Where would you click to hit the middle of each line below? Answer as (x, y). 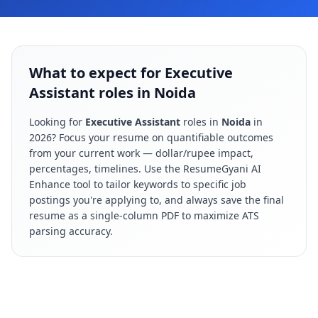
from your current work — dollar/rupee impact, (141, 153)
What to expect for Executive (131, 73)
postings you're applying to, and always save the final (157, 200)
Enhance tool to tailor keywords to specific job (138, 184)
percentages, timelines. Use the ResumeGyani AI (145, 169)
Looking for (57, 122)
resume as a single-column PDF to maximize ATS (144, 215)
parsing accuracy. (71, 231)
